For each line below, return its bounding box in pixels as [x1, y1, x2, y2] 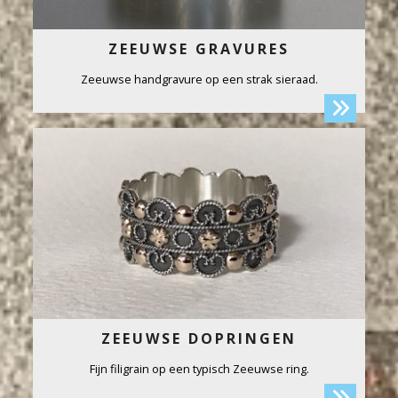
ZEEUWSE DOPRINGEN [101, 329, 297, 348]
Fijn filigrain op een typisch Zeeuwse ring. [89, 361, 309, 377]
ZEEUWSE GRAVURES [108, 38, 290, 59]
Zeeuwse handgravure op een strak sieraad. [80, 70, 318, 87]
